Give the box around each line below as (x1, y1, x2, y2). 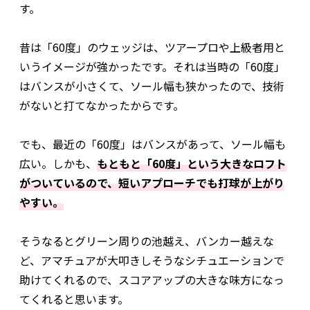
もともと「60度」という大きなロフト (97, 155, 286, 172)
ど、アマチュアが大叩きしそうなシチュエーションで (19, 252, 284, 269)
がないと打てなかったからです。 (19, 97, 184, 114)
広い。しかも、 (19, 155, 97, 172)
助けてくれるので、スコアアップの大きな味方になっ (19, 271, 284, 289)
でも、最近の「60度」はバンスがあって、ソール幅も (19, 136, 286, 153)
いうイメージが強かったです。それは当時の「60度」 (19, 58, 285, 75)
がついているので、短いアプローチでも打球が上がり (19, 174, 284, 192)
